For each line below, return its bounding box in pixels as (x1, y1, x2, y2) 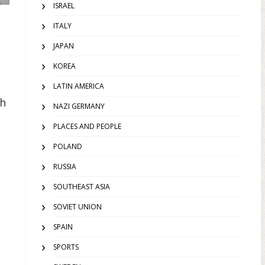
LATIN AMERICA (53, 81, 104, 91)
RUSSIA (53, 161, 76, 172)
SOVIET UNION (53, 202, 102, 212)
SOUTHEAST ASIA (53, 182, 110, 192)
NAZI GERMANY (53, 101, 105, 111)
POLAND (53, 141, 82, 151)
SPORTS (53, 242, 79, 252)
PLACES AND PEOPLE (53, 121, 121, 131)
